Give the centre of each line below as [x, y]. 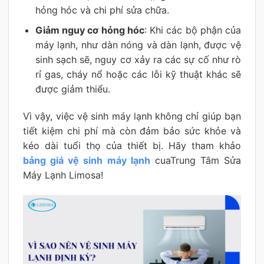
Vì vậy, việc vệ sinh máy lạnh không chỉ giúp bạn [132, 116]
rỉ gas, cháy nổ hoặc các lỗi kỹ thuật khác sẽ [138, 75]
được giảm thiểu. [72, 89]
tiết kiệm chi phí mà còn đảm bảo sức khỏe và [132, 131]
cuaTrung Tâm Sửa [195, 161]
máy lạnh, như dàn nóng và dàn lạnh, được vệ [138, 45]
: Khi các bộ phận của [193, 30]
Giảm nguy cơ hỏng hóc [90, 30]
